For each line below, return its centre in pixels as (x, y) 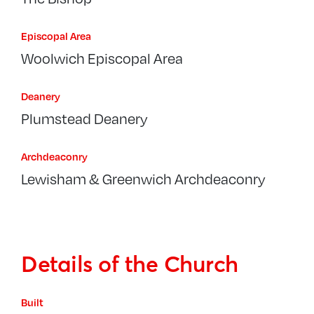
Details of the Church (130, 264)
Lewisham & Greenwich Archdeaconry (143, 179)
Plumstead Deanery (84, 118)
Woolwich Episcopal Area (102, 58)
